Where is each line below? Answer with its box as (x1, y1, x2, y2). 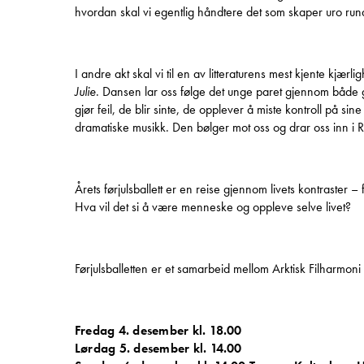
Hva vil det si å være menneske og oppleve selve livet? (75, 198, 351, 216)
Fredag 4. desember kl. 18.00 (75, 322, 242, 340)
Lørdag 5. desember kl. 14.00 (75, 340, 242, 357)
